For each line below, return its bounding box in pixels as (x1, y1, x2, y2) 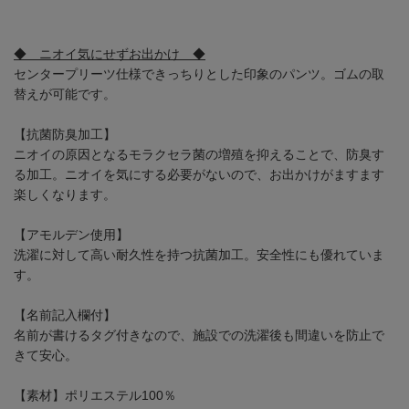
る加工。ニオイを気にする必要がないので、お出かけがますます (14, 166, 384, 182)
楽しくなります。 (14, 186, 116, 202)
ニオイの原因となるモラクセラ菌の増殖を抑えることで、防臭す (14, 146, 384, 162)
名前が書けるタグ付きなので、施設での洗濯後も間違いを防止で (14, 327, 384, 342)
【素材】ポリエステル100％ (14, 387, 176, 403)
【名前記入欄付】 (14, 307, 116, 322)
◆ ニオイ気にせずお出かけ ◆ (14, 46, 205, 61)
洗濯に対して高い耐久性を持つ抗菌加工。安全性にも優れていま (14, 246, 384, 262)
